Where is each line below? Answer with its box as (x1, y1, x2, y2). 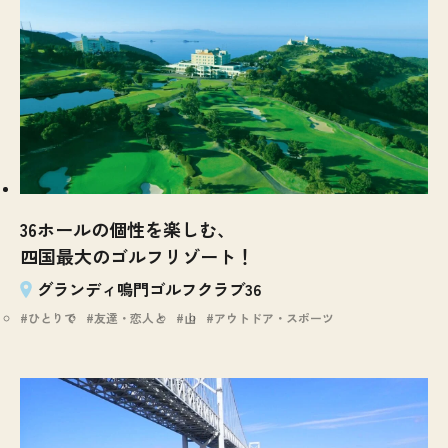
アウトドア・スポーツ (214, 309, 334, 327)
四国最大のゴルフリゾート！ (20, 243, 254, 270)
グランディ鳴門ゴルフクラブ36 (37, 277, 262, 302)
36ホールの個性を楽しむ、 (20, 216, 235, 243)
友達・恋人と (94, 309, 166, 327)
